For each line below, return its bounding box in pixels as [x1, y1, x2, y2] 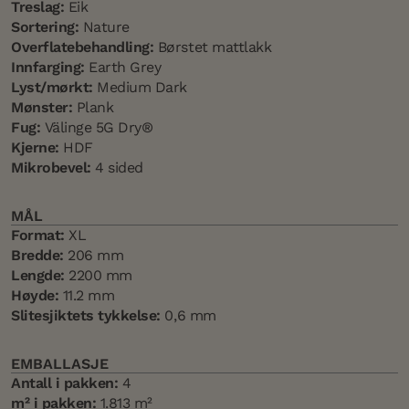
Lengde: [11, 266, 65, 284]
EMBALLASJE [11, 354, 109, 372]
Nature [79, 17, 130, 36]
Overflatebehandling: [11, 37, 154, 56]
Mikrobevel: [11, 158, 91, 176]
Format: [11, 225, 65, 244]
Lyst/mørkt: [11, 78, 93, 96]
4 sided [90, 158, 143, 176]
